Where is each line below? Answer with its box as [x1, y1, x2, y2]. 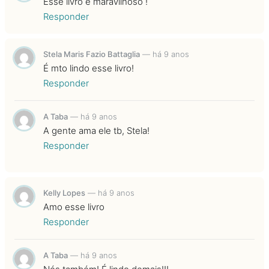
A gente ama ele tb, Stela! [43, 125, 150, 136]
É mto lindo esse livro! [43, 62, 134, 74]
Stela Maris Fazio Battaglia [43, 49, 140, 59]
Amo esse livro [43, 201, 104, 213]
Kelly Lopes [43, 188, 85, 198]
